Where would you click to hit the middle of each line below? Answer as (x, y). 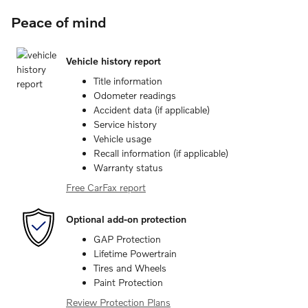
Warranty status (128, 167)
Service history (125, 124)
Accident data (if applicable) (152, 110)
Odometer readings (135, 95)
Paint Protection (128, 282)
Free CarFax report (106, 187)
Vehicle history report (113, 60)
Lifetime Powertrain (135, 253)
